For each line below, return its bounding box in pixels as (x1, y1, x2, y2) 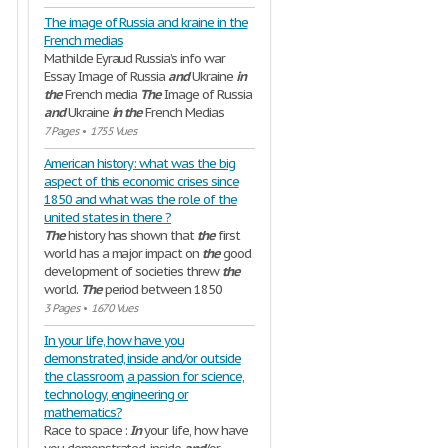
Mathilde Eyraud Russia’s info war (44, 50, 225, 67)
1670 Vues (90, 301, 138, 315)
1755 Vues (89, 124, 137, 138)
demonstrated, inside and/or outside (44, 350, 241, 367)
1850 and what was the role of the (44, 191, 237, 208)
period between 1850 (101, 281, 222, 298)
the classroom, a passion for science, (44, 368, 244, 385)
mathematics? (44, 404, 122, 421)
